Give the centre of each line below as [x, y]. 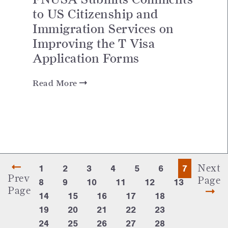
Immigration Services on [103, 29]
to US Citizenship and [95, 14]
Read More [56, 83]
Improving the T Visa [94, 44]
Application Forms [86, 58]
